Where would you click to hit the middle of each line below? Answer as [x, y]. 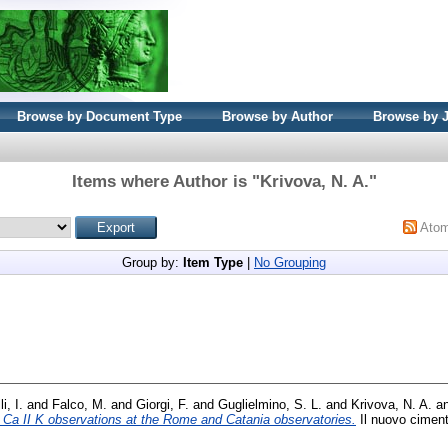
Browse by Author [277, 116]
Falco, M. [79, 404]
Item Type [213, 262]
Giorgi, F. [162, 404]
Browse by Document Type [99, 116]
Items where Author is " [165, 181]
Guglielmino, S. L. [270, 404]
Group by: [152, 262]
